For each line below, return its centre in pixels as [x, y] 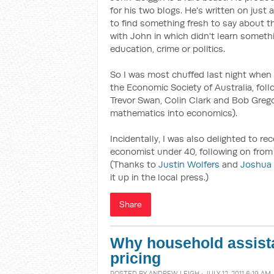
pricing [135, 258]
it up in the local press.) [159, 177]
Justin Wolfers [189, 164]
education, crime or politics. [168, 49]
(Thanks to [134, 164]
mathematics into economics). [174, 113]
